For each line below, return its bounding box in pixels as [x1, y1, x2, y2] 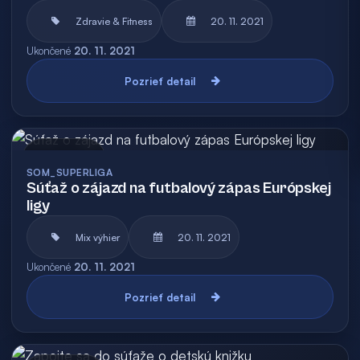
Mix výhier [76, 231, 120, 243]
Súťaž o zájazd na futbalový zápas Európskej [27, 179, 331, 198]
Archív [71, 153, 97, 165]
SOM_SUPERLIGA [27, 166, 113, 178]
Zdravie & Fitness [76, 14, 153, 27]
